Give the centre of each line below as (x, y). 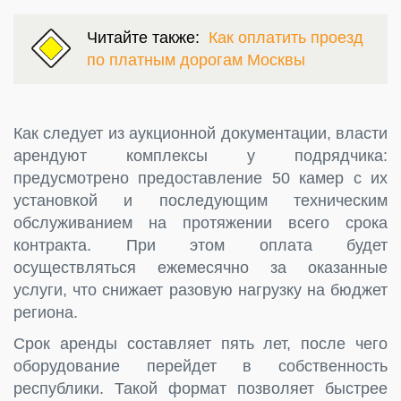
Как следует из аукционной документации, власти (200, 133)
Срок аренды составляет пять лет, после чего (200, 343)
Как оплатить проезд (286, 37)
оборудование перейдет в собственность (200, 366)
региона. (46, 312)
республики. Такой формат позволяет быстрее (200, 388)
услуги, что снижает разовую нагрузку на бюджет (200, 290)
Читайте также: (148, 37)
